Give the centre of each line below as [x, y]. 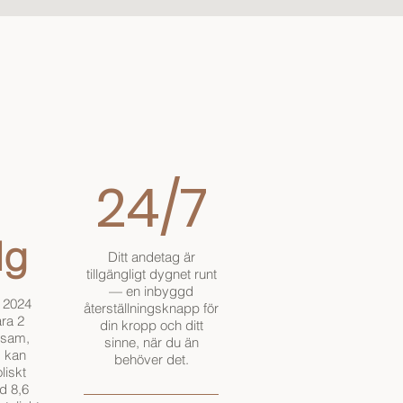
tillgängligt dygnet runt [151, 274]
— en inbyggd [151, 291]
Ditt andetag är [151, 257]
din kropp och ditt [151, 326]
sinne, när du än [151, 343]
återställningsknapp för [151, 309]
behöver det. [151, 360]
